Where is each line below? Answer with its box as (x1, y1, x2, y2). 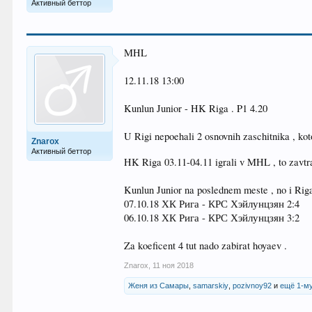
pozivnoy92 (233, 281, 272, 290)
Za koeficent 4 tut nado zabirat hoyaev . (124, 239, 288, 252)
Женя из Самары (128, 281, 189, 290)
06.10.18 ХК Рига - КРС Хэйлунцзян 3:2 (124, 211, 300, 224)
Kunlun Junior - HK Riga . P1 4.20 (124, 102, 268, 115)
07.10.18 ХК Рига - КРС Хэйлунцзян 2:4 (124, 197, 300, 210)
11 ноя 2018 (153, 261, 194, 270)
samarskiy (193, 281, 229, 290)
